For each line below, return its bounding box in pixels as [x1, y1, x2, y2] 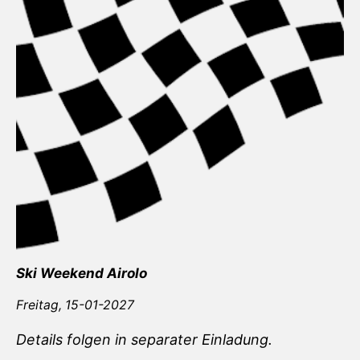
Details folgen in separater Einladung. [16, 330, 272, 348]
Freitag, [16, 297, 65, 313]
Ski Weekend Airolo [16, 264, 147, 282]
